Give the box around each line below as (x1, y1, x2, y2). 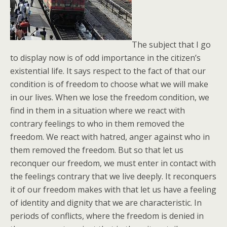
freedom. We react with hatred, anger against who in (10, 131, 210, 142)
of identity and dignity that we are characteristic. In (10, 197, 202, 208)
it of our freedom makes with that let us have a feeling (10, 184, 216, 195)
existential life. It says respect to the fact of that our (10, 65, 206, 77)
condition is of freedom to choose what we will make (10, 79, 208, 90)
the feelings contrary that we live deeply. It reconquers (10, 171, 216, 182)
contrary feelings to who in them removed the (10, 118, 184, 129)
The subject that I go (132, 39, 211, 50)
